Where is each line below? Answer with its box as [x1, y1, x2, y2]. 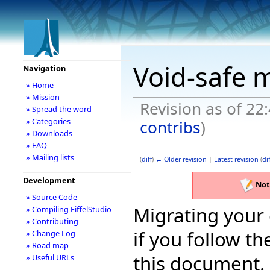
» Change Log [25, 228, 75, 239]
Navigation [22, 63, 66, 74]
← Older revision [155, 154, 207, 163]
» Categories [25, 116, 71, 127]
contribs [139, 116, 201, 138]
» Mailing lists [25, 152, 74, 163]
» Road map [25, 240, 69, 251]
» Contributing [25, 216, 78, 227]
